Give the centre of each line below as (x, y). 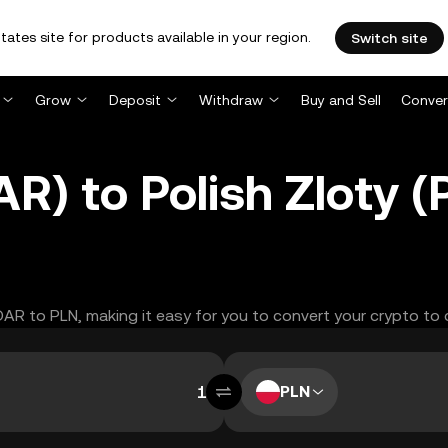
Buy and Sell (341, 100)
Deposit (135, 100)
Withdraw (231, 100)
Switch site (389, 38)
